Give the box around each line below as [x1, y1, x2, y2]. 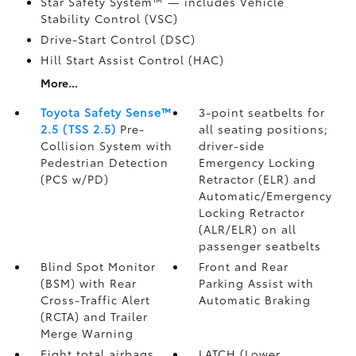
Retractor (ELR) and [199, 171, 317, 187]
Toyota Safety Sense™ [40, 104, 172, 120]
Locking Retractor [199, 204, 306, 220]
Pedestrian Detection [40, 154, 168, 170]
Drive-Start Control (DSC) [40, 31, 195, 47]
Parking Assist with [199, 275, 315, 291]
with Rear [79, 275, 137, 291]
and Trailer [83, 308, 148, 324]
